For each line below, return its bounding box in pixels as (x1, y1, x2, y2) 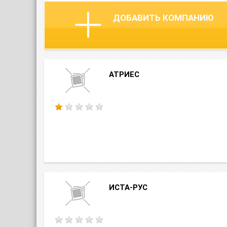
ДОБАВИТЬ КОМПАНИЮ (113, 13, 214, 23)
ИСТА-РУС (109, 183, 147, 192)
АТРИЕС (109, 70, 139, 79)
